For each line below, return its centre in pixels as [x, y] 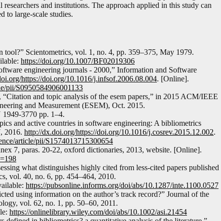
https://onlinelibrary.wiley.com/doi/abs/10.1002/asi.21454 [98, 212]
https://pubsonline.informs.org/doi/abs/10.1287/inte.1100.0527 [122, 185]
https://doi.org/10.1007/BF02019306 [78, 61]
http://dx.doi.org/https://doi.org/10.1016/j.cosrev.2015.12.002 [119, 132]
